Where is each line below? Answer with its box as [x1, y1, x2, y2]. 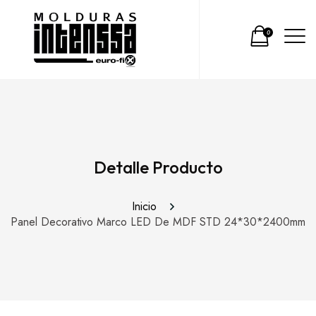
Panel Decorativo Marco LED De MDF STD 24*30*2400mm [11, 214, 305, 230]
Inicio [131, 198, 164, 214]
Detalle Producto [93, 157, 223, 178]
